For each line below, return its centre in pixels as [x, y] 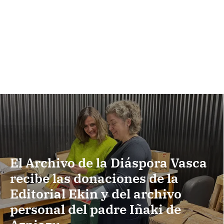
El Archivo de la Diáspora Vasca [108, 163]
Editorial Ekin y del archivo [96, 194]
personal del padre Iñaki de [95, 209]
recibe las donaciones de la [94, 178]
